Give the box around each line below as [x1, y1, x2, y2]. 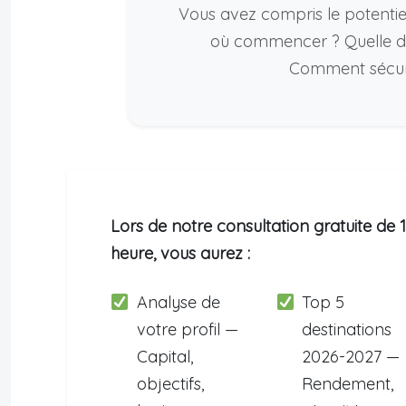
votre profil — [136, 319, 238, 341]
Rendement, [302, 373, 394, 395]
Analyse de [136, 292, 220, 314]
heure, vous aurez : [111, 243, 250, 265]
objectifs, [136, 373, 204, 395]
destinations [302, 319, 392, 341]
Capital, [136, 346, 193, 368]
